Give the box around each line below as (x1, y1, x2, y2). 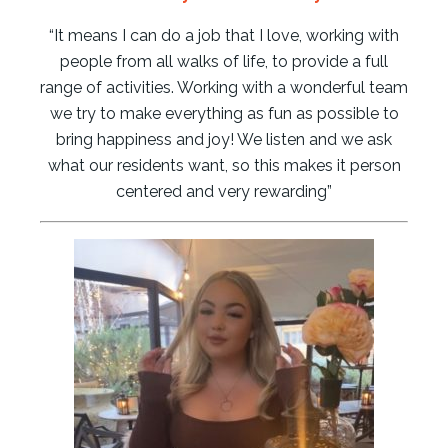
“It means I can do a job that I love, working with (49, 25, 399, 45)
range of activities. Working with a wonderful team (40, 77, 408, 97)
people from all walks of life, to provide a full (60, 51, 388, 71)
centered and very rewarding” (116, 181, 332, 201)
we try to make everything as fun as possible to (49, 103, 399, 123)
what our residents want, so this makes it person (47, 155, 401, 175)
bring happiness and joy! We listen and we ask (56, 129, 392, 149)
